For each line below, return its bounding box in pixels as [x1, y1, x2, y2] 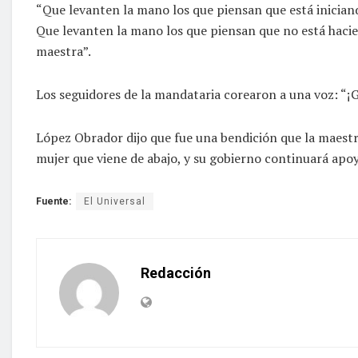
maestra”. [36, 42, 91, 60]
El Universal [84, 195, 145, 207]
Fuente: [36, 195, 71, 207]
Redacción [141, 264, 211, 281]
